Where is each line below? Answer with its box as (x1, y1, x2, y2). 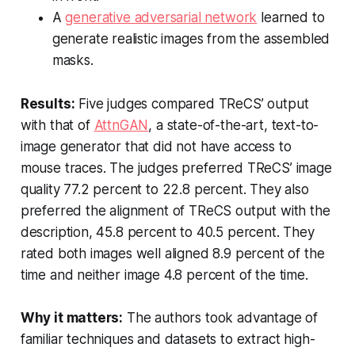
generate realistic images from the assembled (52, 31, 330, 48)
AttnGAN (94, 117, 149, 134)
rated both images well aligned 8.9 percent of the (20, 246, 325, 262)
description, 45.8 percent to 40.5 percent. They (20, 224, 315, 241)
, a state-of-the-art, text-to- (148, 117, 319, 134)
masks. (52, 52, 94, 69)
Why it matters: (20, 310, 124, 326)
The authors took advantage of (123, 310, 319, 326)
